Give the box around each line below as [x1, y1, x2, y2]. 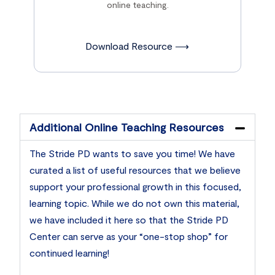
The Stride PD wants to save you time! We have [29, 147, 236, 159]
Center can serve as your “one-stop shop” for [29, 230, 228, 242]
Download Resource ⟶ [85, 39, 189, 52]
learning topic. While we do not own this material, [29, 196, 240, 209]
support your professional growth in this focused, [29, 180, 242, 192]
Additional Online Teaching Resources [29, 120, 225, 134]
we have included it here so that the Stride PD [29, 213, 229, 225]
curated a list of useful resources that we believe [29, 163, 241, 176]
